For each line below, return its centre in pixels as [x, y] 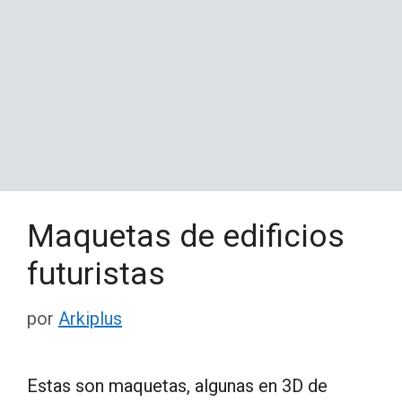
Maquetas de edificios [186, 236]
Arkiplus [90, 318]
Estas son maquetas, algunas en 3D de [177, 385]
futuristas [96, 274]
